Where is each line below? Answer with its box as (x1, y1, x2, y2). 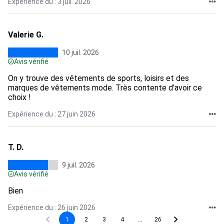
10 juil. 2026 (62, 48, 99, 56)
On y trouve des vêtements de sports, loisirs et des (8, 73, 189, 83)
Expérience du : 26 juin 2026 (8, 203, 95, 211)
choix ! (8, 92, 31, 102)
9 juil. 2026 (62, 161, 95, 169)
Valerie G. (8, 30, 43, 39)
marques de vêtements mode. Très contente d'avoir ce (8, 83, 202, 92)
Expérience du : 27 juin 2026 (8, 110, 95, 118)
